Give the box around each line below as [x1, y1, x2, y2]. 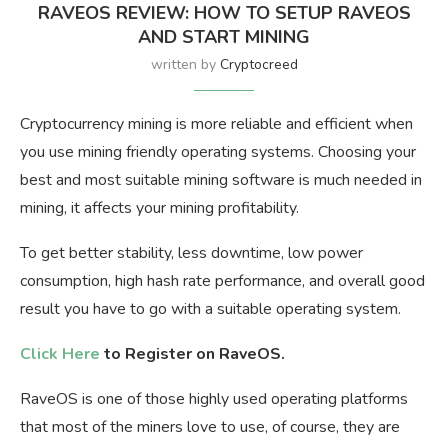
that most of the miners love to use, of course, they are [20, 416, 400, 439]
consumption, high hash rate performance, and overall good [20, 270, 425, 293]
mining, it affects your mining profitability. [20, 197, 299, 220]
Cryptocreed [219, 55, 298, 75]
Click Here [20, 343, 100, 366]
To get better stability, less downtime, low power [20, 242, 363, 265]
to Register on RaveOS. [100, 343, 285, 366]
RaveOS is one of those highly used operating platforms [20, 388, 408, 411]
